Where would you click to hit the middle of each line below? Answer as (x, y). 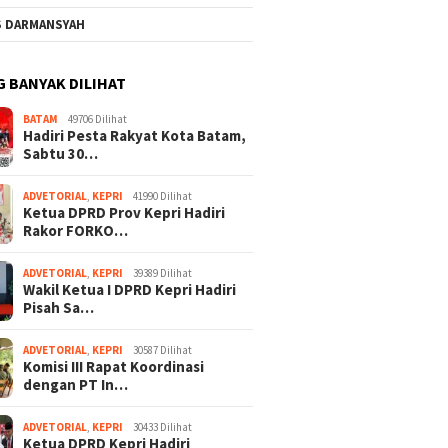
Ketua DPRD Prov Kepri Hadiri (124, 212)
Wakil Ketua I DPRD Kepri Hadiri (130, 289)
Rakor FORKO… (76, 230)
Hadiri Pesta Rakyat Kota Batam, (135, 135)
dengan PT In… (76, 384)
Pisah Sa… (59, 307)
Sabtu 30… (61, 153)
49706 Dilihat (98, 118)
